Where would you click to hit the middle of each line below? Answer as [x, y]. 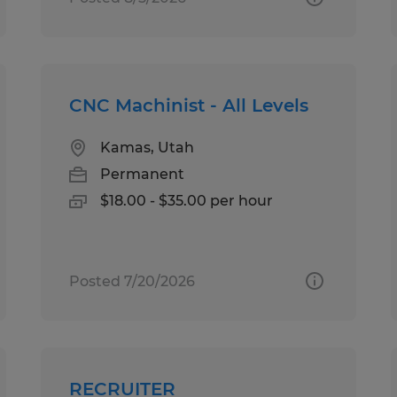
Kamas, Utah [148, 147]
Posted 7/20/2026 [132, 281]
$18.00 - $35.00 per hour [187, 200]
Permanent [143, 174]
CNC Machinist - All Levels [189, 105]
